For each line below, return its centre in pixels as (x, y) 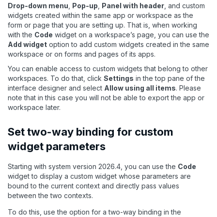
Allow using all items (140, 88)
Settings (119, 78)
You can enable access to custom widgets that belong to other (108, 68)
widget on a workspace (92, 34)
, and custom (185, 5)
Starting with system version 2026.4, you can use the (93, 166)
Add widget (27, 44)
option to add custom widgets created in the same (128, 44)
